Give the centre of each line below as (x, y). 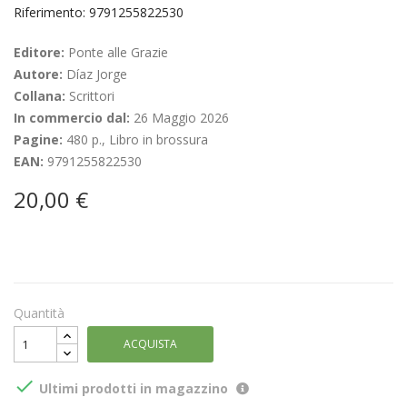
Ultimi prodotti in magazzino (132, 388)
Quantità (39, 313)
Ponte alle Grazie (118, 52)
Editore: (41, 52)
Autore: (40, 74)
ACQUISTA (150, 344)
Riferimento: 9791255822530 (99, 12)
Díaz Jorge (97, 74)
